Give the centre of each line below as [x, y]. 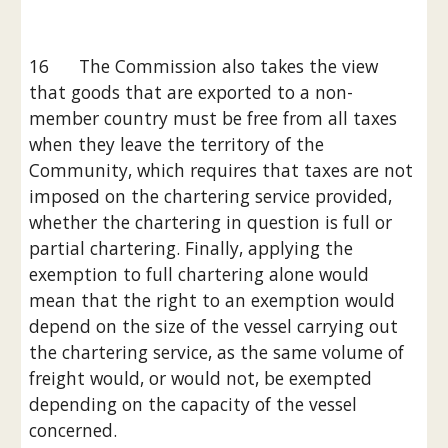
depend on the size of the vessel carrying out [214, 326]
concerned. [73, 430]
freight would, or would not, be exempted [201, 378]
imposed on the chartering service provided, [211, 196]
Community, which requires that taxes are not [221, 170]
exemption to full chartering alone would [199, 274]
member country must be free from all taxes [213, 118]
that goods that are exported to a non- [191, 92]
